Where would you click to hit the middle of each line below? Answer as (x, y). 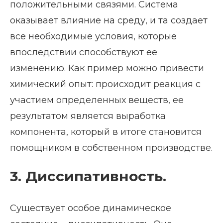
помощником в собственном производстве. (111, 148)
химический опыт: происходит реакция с (105, 84)
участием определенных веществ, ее (97, 100)
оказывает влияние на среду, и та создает (109, 20)
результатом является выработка (88, 116)
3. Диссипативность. (88, 176)
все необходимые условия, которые (93, 36)
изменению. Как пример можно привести (107, 68)
